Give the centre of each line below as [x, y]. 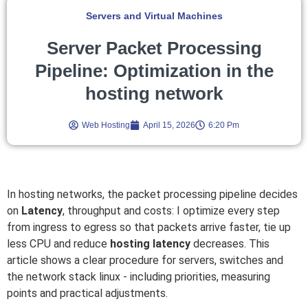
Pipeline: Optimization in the [154, 70]
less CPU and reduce [58, 243]
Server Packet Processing [154, 48]
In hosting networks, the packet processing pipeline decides [152, 194]
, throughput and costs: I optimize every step [171, 210]
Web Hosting [106, 125]
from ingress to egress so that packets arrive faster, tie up [149, 227]
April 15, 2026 [169, 125]
